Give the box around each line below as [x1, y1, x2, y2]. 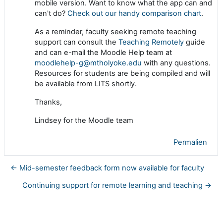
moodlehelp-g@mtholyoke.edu [35, 58, 142, 67]
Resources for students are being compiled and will [35, 68, 210, 78]
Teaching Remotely [118, 37, 184, 47]
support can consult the [35, 37, 118, 47]
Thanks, [35, 97, 62, 107]
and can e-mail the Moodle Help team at [35, 48, 172, 57]
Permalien [173, 137, 207, 147]
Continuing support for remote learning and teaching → [22, 180, 212, 190]
